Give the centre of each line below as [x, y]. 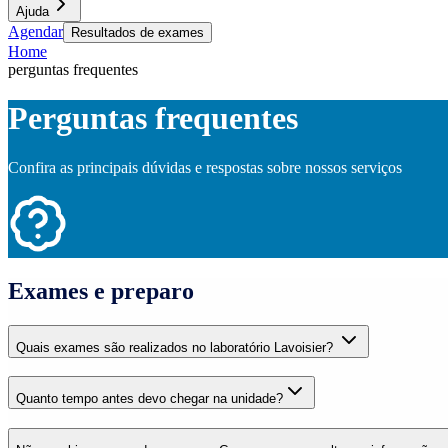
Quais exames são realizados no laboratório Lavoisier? [176, 347]
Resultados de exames [137, 32]
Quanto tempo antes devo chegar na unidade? [149, 399]
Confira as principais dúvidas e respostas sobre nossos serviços [205, 167]
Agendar [35, 31]
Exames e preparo [101, 290]
